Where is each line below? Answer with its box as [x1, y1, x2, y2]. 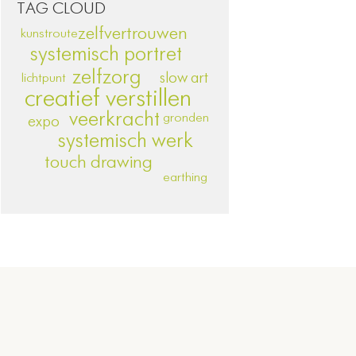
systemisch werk [57, 130, 193, 152]
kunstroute [21, 28, 79, 41]
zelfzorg [72, 67, 142, 88]
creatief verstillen [25, 87, 192, 111]
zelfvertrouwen [78, 25, 188, 43]
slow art [160, 71, 209, 87]
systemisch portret [29, 44, 182, 66]
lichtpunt [21, 72, 67, 86]
